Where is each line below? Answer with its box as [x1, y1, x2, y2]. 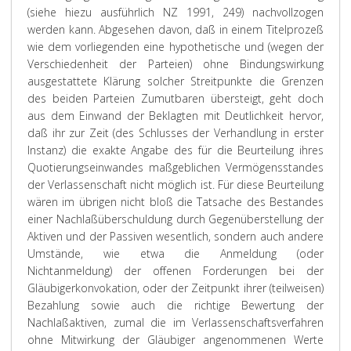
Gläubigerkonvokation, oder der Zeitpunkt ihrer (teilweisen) [27, 280, 324, 295]
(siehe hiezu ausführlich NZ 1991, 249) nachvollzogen [27, 5, 324, 20]
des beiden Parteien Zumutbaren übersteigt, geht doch [27, 91, 324, 106]
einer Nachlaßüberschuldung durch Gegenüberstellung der [27, 212, 324, 226]
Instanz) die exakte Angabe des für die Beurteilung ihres [27, 143, 324, 157]
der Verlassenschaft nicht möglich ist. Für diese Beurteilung [27, 177, 324, 192]
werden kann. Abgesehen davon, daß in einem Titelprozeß [27, 22, 324, 37]
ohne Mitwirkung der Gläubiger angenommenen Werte [27, 332, 324, 347]
